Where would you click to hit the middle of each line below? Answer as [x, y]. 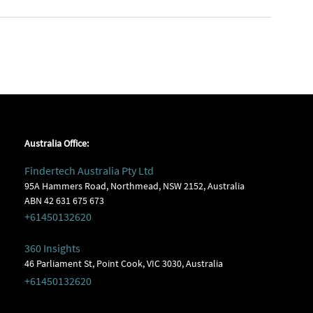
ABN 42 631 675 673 [64, 201]
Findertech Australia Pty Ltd [89, 170]
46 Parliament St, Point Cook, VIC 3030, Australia [123, 263]
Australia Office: [56, 143]
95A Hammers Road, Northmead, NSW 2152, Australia [134, 186]
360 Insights [52, 248]
